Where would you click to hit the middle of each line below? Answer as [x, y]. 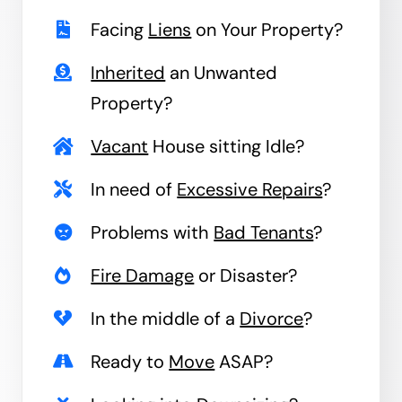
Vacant [120, 147]
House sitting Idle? [227, 147]
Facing [120, 30]
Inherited [128, 73]
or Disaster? [246, 276]
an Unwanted [222, 73]
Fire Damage [143, 276]
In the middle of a [166, 319]
